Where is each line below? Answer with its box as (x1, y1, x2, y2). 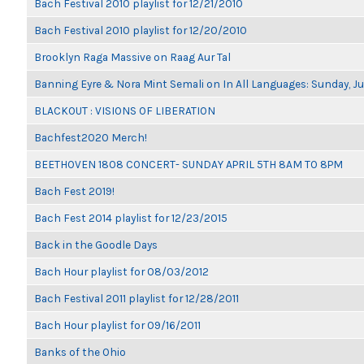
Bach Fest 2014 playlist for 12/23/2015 (34, 211, 227, 224)
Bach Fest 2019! (34, 184, 115, 197)
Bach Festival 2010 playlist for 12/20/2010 (34, 24, 247, 37)
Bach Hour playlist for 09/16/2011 (34, 318, 201, 331)
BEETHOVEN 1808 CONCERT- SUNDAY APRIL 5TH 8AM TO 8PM (34, 158, 343, 171)
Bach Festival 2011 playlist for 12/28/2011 (34, 292, 239, 305)
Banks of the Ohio (34, 345, 126, 358)
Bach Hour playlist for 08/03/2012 (34, 265, 209, 278)
